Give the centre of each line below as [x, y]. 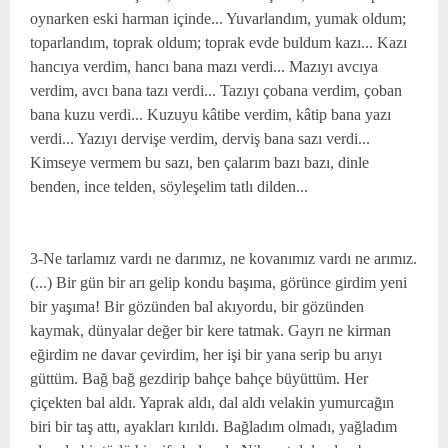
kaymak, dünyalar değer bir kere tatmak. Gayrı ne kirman [210, 330]
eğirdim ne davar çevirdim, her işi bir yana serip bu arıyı [206, 354]
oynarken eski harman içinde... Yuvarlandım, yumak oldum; [218, 18]
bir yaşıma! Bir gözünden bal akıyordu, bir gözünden [197, 306]
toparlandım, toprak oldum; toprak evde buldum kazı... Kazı [218, 42]
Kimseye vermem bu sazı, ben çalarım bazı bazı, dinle [199, 162]
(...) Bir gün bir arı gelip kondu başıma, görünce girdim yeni [218, 282]
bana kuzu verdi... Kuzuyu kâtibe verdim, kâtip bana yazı [210, 114]
